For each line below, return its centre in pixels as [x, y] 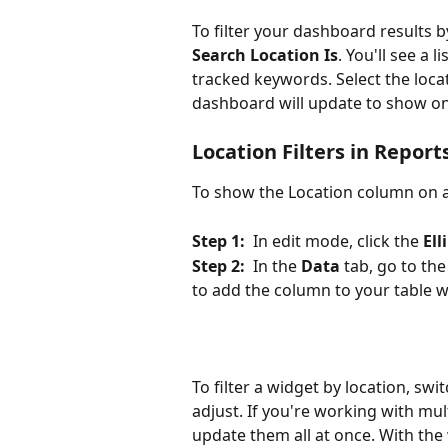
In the [273, 265]
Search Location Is [265, 54]
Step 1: [218, 241]
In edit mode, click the [334, 241]
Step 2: [218, 265]
